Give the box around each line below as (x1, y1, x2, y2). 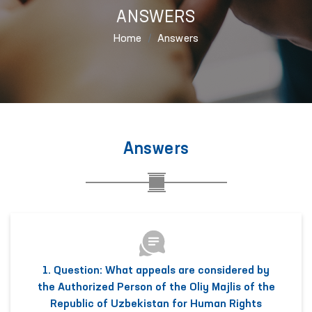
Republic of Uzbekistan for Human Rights (50, 299, 262, 311)
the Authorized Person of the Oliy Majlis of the (37, 282, 275, 294)
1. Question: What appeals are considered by (42, 265, 270, 277)
